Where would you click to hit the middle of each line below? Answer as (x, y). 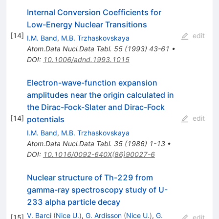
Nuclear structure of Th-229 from (90, 177)
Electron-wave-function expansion (92, 82)
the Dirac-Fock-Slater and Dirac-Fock (96, 107)
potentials (45, 119)
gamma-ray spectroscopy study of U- (97, 189)
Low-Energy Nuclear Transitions (87, 24)
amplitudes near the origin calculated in (100, 95)
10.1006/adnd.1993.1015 (86, 59)
